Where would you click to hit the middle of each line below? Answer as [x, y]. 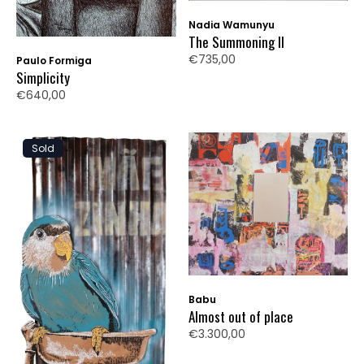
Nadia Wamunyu [231, 24]
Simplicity [43, 78]
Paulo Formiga [54, 61]
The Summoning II [236, 41]
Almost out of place [240, 317]
